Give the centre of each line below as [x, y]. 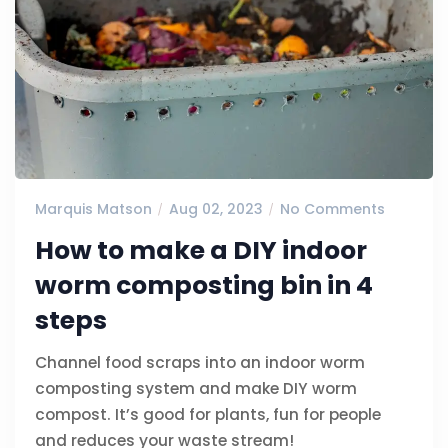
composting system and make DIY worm [196, 388]
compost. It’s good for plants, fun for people [208, 414]
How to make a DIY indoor [201, 250]
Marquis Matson [93, 208]
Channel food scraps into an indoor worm [200, 362]
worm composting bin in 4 [204, 285]
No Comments [332, 208]
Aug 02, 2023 [216, 208]
